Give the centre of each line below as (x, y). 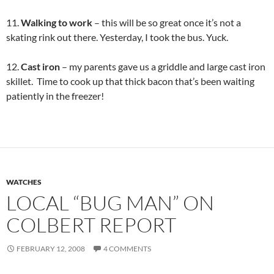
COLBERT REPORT (91, 225)
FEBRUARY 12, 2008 (51, 249)
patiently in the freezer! (55, 96)
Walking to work (57, 22)
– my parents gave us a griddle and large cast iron (163, 66)
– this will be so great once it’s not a (167, 22)
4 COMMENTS (127, 249)
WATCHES (24, 182)
